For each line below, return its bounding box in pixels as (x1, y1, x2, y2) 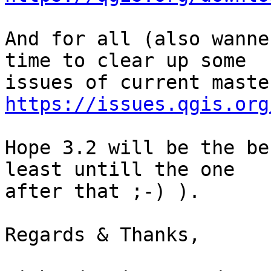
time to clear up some (5, 50, 246, 72)
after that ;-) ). (5, 180, 200, 203)
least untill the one (5, 158, 235, 181)
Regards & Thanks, (5, 224, 200, 246)
